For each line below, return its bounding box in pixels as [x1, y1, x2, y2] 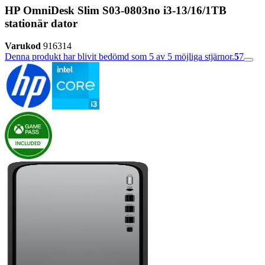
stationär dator [5, 17, 77, 30]
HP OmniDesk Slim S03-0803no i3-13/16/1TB [5, 4, 227, 17]
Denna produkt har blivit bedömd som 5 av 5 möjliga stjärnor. [5, 51, 234, 62]
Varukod [5, 41, 41, 51]
